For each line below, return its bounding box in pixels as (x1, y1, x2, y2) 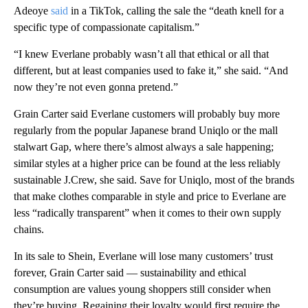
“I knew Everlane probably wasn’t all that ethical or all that (14, 47, 269, 60)
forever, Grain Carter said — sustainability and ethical (14, 266, 246, 278)
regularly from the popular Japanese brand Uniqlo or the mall (14, 124, 278, 136)
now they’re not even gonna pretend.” (14, 80, 178, 93)
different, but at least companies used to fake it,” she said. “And (14, 64, 288, 76)
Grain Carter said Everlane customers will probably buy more (14, 107, 280, 120)
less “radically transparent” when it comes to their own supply (14, 206, 281, 219)
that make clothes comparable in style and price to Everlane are (14, 190, 286, 202)
